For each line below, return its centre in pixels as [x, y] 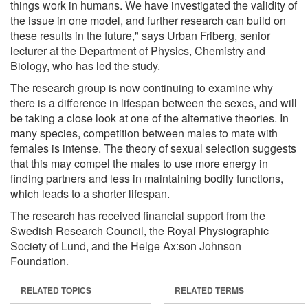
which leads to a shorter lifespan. [90, 193]
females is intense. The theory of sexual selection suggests [153, 148]
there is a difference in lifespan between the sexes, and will [154, 102]
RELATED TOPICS [56, 290]
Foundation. [40, 261]
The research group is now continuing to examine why [142, 87]
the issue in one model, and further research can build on [148, 20]
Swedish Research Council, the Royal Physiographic [140, 230]
